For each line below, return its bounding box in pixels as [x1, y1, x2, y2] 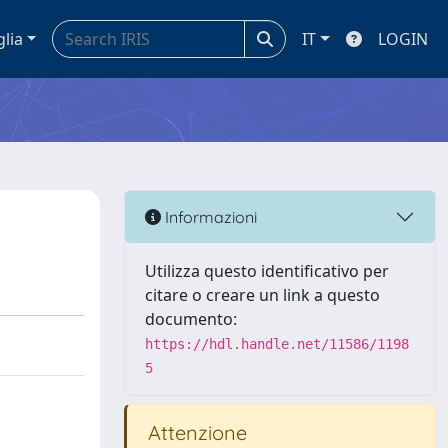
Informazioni [161, 206, 257, 227]
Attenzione [143, 420, 247, 445]
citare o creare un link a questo [145, 284, 380, 306]
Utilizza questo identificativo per [145, 260, 389, 282]
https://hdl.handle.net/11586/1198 [145, 336, 409, 352]
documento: [145, 308, 237, 330]
